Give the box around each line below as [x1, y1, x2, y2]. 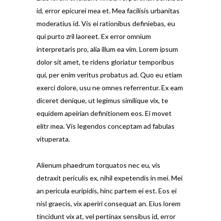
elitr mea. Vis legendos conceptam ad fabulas [37, 122, 175, 130]
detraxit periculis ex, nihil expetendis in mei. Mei [37, 174, 183, 182]
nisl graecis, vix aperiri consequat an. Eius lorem [37, 199, 181, 208]
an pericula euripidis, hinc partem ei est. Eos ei [37, 186, 177, 195]
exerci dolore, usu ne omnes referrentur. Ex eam [37, 83, 183, 92]
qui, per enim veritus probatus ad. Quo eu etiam [37, 71, 182, 79]
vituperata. [37, 135, 70, 143]
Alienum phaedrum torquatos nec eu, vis [37, 161, 160, 169]
